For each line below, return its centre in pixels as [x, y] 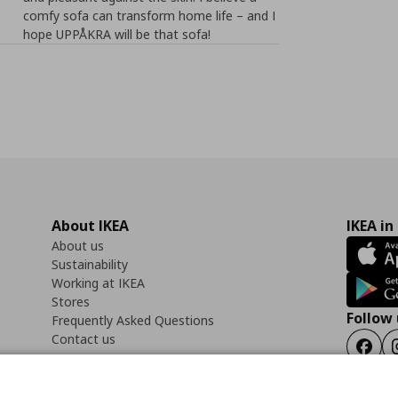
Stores [71, 302]
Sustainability [90, 264]
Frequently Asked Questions [133, 320]
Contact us [84, 339]
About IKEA [90, 226]
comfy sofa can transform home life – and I [150, 16]
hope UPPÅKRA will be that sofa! [117, 34]
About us [78, 246]
